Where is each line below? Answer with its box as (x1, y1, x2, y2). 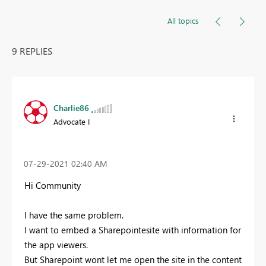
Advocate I (53, 116, 90, 126)
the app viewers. (24, 238, 88, 251)
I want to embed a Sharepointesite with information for (24, 223, 241, 236)
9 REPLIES (12, 44, 53, 57)
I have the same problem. (24, 208, 123, 221)
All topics (167, 15, 199, 26)
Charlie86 (53, 102, 89, 113)
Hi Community (24, 179, 81, 191)
